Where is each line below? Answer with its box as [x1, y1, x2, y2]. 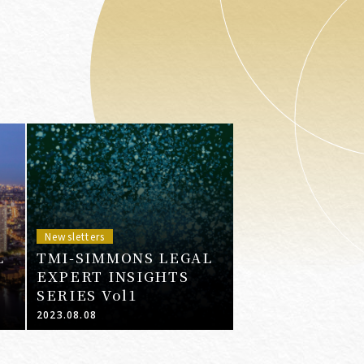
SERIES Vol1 [36, 284, 138, 305]
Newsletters [44, 229, 106, 244]
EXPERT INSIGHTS [36, 266, 189, 287]
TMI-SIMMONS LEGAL [36, 247, 213, 268]
